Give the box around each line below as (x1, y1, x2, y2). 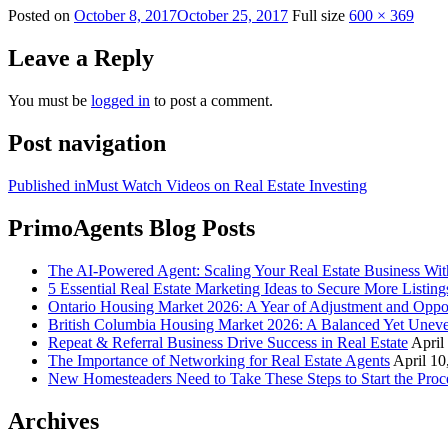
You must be (8, 92, 91, 110)
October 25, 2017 (177, 7, 288, 25)
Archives (8, 407, 99, 434)
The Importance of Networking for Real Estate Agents (48, 351, 390, 369)
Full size (292, 7, 349, 25)
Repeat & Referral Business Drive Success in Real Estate (48, 333, 408, 351)
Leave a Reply (8, 45, 154, 72)
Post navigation (8, 129, 166, 156)
